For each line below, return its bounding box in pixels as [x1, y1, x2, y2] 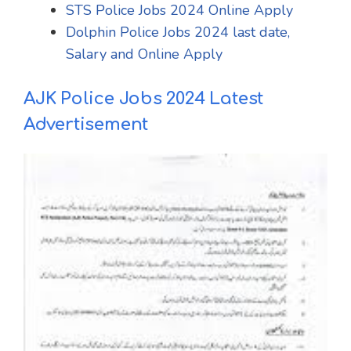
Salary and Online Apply [66, 44, 223, 63]
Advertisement [24, 114, 149, 134]
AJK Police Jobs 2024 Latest [24, 89, 264, 108]
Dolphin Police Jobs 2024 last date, [66, 22, 290, 42]
